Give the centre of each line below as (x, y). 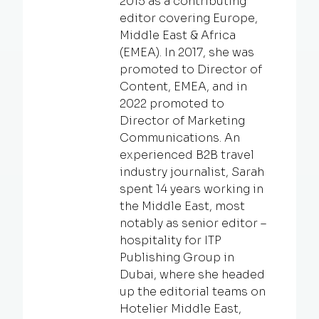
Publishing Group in (177, 257)
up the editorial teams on (193, 291)
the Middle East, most (182, 206)
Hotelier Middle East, (181, 308)
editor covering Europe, (189, 18)
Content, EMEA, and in (183, 86)
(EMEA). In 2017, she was (187, 52)
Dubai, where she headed (192, 274)
